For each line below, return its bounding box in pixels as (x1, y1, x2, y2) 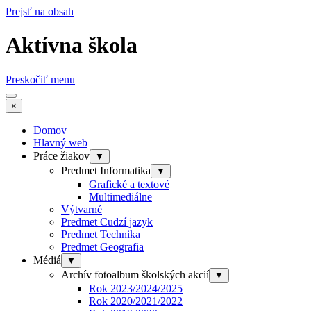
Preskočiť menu (6, 73, 75, 85)
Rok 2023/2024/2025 (89, 282, 183, 294)
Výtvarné (61, 203, 102, 215)
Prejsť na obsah (6, 6, 74, 17)
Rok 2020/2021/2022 (89, 294, 183, 307)
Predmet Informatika (61, 164, 151, 176)
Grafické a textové (89, 178, 169, 190)
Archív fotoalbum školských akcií (61, 268, 209, 280)
